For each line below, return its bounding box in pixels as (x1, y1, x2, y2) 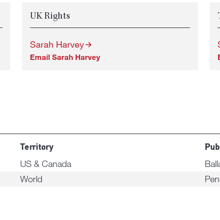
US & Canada (20, 158, 71, 169)
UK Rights (30, 11, 71, 22)
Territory (20, 143, 54, 152)
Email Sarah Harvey (30, 53, 101, 61)
